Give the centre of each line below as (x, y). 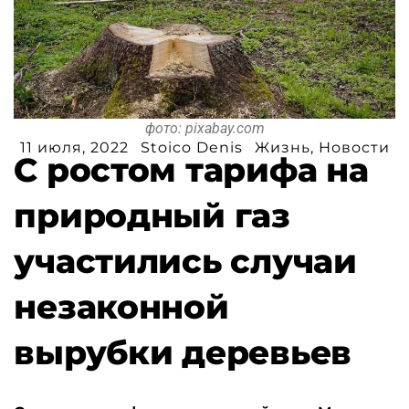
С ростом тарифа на (191, 170)
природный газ (152, 216)
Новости (354, 148)
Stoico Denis (191, 148)
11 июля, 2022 (74, 148)
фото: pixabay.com (204, 129)
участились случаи (185, 262)
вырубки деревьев (183, 353)
